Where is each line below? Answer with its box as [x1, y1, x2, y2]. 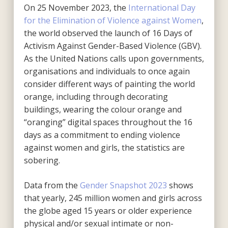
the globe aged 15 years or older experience [23, 205, 192, 216]
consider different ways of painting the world [23, 78, 195, 90]
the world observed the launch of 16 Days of [23, 27, 192, 39]
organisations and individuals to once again [23, 65, 190, 77]
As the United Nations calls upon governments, [23, 52, 204, 64]
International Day [128, 2, 195, 13]
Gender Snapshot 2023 [79, 179, 167, 191]
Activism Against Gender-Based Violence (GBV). [23, 40, 202, 51]
